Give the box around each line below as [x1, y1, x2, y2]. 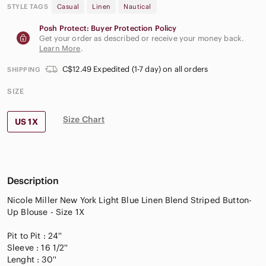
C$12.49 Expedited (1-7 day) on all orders [62, 64, 208, 75]
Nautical [123, 2, 151, 11]
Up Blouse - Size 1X [7, 206, 84, 217]
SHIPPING [7, 65, 40, 74]
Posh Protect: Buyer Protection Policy [39, 23, 177, 33]
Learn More [39, 43, 81, 53]
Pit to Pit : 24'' [7, 230, 62, 241]
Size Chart [62, 113, 105, 125]
